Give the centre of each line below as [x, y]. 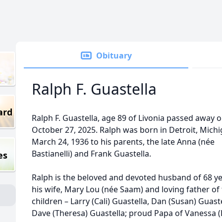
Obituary [114, 55]
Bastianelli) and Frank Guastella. [91, 154]
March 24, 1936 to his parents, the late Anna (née [123, 142]
